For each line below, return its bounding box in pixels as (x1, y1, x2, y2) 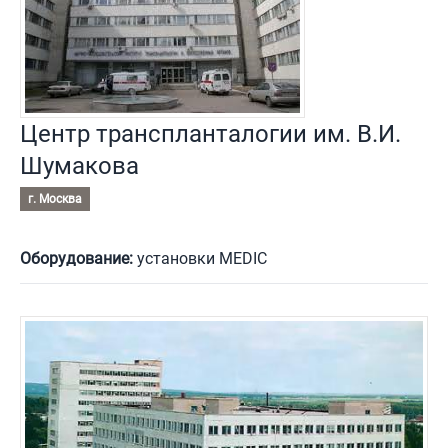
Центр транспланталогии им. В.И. (20, 119, 401, 148)
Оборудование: (20, 248, 133, 268)
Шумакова (20, 151, 139, 180)
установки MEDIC (133, 248, 267, 268)
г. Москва (28, 191, 82, 206)
